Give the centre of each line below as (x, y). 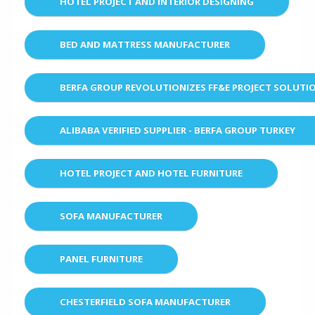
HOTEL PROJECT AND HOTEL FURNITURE (151, 173)
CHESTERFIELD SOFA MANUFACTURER (145, 301)
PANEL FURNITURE (101, 258)
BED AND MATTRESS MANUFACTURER (145, 44)
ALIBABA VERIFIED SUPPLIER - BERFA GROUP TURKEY (178, 130)
